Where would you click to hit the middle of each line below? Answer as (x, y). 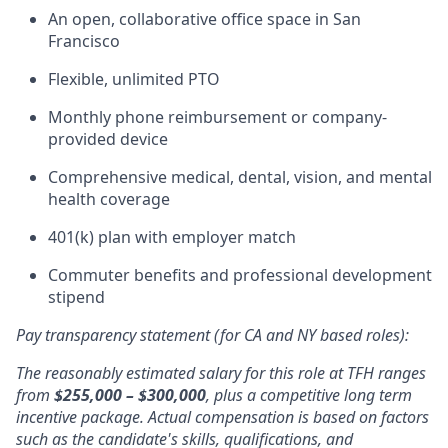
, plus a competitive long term (309, 394)
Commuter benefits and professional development (240, 274)
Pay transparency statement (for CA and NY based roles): (212, 334)
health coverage (109, 198)
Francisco (84, 40)
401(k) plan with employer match (172, 236)
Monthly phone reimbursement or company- (217, 116)
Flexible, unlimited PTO (134, 78)
